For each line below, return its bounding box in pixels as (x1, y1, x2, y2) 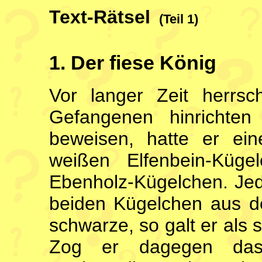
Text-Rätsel (49, 6, 156, 27)
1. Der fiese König (49, 51, 216, 74)
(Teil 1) (155, 12, 198, 26)
